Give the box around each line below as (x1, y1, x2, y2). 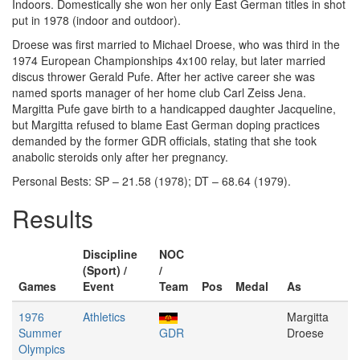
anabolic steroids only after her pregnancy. (12, 149, 228, 165)
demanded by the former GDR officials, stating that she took (12, 133, 317, 149)
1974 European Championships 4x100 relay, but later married (12, 52, 325, 68)
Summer (18, 325, 62, 341)
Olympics (18, 341, 65, 357)
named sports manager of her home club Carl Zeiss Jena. (12, 84, 306, 100)
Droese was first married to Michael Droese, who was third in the (12, 36, 340, 52)
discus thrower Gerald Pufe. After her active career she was (12, 68, 315, 84)
